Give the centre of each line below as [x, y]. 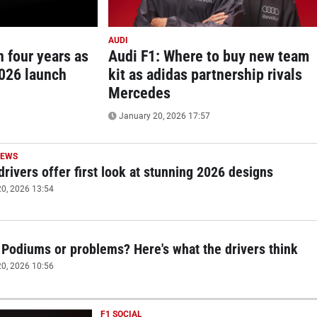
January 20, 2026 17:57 [164, 116]
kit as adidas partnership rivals [206, 74]
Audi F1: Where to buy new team [209, 56]
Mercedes [140, 93]
